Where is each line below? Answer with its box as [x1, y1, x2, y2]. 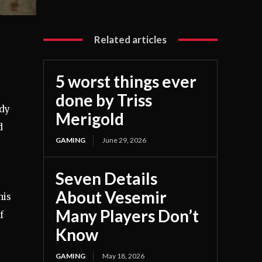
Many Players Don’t [56, 206, 199, 226]
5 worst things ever [56, 71, 197, 92]
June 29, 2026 [102, 136, 147, 145]
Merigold [56, 109, 125, 129]
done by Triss [56, 90, 153, 111]
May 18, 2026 [102, 251, 145, 261]
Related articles [94, 33, 167, 46]
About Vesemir [56, 187, 167, 208]
